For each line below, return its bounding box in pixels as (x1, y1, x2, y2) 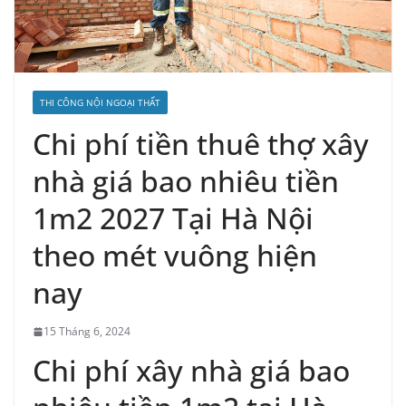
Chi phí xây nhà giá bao (33, 351, 350, 391)
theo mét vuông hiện (33, 236, 317, 275)
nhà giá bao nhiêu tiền (33, 161, 339, 201)
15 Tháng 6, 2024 (43, 324, 130, 340)
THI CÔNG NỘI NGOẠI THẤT (40, 96, 160, 110)
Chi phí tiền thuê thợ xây (33, 124, 369, 164)
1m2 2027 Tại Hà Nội (33, 198, 314, 238)
